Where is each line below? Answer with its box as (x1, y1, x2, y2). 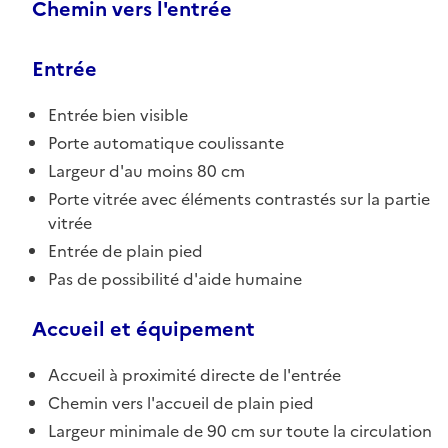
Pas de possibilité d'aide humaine (48, 266, 302, 291)
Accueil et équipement (32, 313, 255, 344)
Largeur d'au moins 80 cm (48, 158, 245, 183)
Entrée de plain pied (48, 238, 203, 263)
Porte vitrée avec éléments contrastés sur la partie (48, 186, 430, 211)
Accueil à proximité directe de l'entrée (48, 362, 341, 387)
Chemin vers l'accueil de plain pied (48, 390, 314, 415)
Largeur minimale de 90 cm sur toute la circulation (48, 418, 432, 443)
